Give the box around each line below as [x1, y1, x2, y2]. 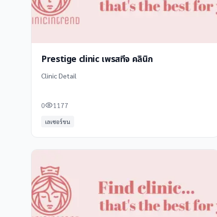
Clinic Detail [41, 71, 77, 80]
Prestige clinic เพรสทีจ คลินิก [41, 53, 153, 66]
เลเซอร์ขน [45, 118, 70, 125]
